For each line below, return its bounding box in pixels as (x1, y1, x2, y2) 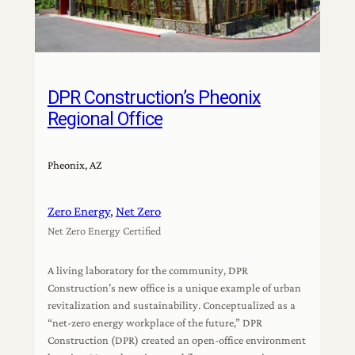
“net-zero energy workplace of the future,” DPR (47, 316, 262, 330)
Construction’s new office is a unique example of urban (47, 281, 301, 295)
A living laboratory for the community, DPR (47, 264, 248, 277)
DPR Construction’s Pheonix (47, 86, 261, 109)
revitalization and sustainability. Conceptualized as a (47, 299, 296, 312)
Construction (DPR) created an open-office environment (47, 334, 306, 347)
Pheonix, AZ (47, 158, 102, 172)
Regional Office (47, 107, 162, 130)
